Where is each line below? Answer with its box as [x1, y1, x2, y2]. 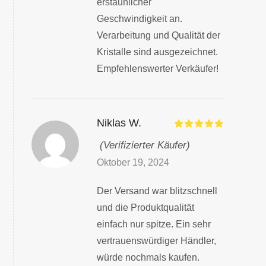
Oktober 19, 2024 [96, 157, 169, 167]
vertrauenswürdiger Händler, [96, 235, 216, 246]
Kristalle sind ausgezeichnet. [96, 46, 218, 57]
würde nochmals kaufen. [96, 252, 199, 262]
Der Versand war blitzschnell [96, 185, 217, 196]
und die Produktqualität [96, 202, 194, 213]
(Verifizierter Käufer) [99, 139, 190, 151]
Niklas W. [96, 116, 141, 129]
